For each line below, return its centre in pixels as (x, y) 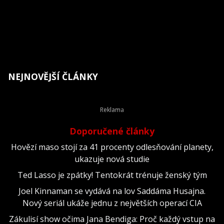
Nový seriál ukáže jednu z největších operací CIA (112, 203)
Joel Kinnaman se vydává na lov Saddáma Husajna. (112, 191)
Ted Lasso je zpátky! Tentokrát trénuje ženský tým (112, 175)
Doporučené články (112, 131)
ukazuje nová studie (112, 159)
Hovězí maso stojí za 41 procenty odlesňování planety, (112, 147)
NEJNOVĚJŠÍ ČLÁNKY (53, 76)
